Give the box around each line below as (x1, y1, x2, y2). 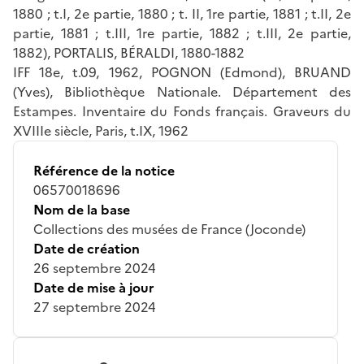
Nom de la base (33, 199, 130, 219)
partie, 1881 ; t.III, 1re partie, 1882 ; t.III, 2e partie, (13, 23, 351, 43)
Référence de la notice (33, 160, 175, 180)
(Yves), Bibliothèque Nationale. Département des (13, 81, 351, 102)
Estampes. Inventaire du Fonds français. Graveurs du (13, 101, 351, 121)
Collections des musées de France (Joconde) (33, 219, 305, 239)
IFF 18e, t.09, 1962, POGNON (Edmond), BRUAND (13, 62, 351, 82)
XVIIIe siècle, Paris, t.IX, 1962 (13, 120, 188, 141)
